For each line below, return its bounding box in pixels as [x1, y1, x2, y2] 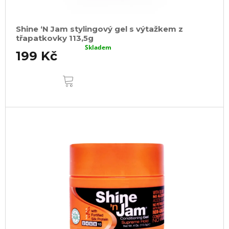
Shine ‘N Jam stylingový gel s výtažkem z [16, 24, 183, 34]
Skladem [85, 43, 112, 52]
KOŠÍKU [74, 74, 111, 88]
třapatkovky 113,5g [16, 33, 94, 43]
